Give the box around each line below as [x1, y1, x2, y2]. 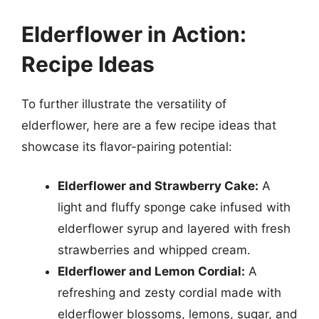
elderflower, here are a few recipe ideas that [21, 117, 276, 132]
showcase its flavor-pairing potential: [21, 139, 232, 154]
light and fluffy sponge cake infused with [58, 200, 291, 214]
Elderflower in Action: [21, 21, 246, 47]
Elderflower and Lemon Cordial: [58, 264, 245, 278]
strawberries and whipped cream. [58, 243, 251, 257]
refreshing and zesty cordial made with [58, 286, 281, 300]
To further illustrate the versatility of [21, 96, 226, 111]
